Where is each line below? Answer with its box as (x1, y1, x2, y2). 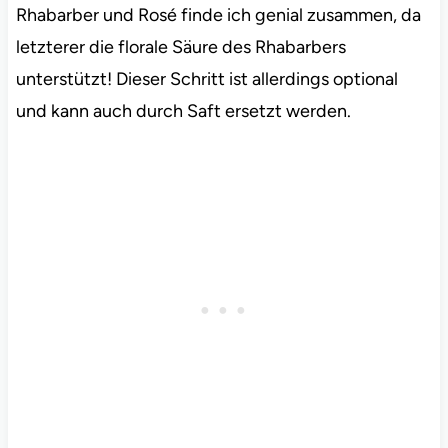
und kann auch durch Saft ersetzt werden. (15, 99, 351, 122)
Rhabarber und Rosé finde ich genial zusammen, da (15, 3, 421, 26)
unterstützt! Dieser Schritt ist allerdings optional (15, 67, 398, 90)
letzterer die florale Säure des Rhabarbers (15, 35, 346, 58)
